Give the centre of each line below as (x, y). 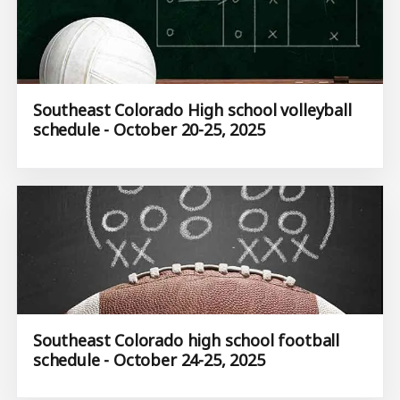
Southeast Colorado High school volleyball (192, 110)
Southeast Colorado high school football (186, 340)
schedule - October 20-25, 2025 (149, 130)
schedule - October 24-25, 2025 (149, 359)
